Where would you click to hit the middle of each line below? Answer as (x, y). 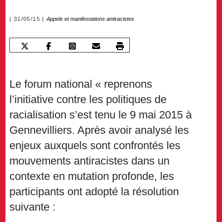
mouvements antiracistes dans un (90, 161)
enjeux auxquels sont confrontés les (95, 146)
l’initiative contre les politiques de (88, 100)
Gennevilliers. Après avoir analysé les (99, 130)
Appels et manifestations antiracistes (91, 19)
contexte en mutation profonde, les (92, 176)
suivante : (33, 207)
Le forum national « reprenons (81, 84)
